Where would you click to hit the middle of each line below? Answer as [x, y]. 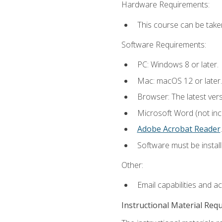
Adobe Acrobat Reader [179, 129]
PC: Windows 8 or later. [178, 65]
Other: [132, 165]
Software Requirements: [164, 44]
